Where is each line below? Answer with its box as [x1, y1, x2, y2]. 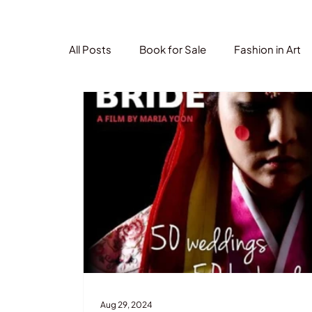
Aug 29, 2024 [100, 299, 153, 310]
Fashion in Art [234, 42, 302, 56]
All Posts [69, 42, 112, 56]
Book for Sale [139, 42, 207, 56]
